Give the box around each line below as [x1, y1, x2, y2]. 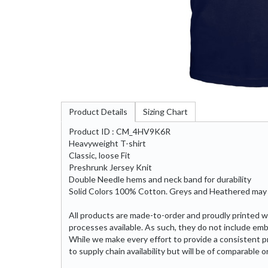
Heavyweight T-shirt [69, 138, 146, 148]
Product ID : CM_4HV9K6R [69, 126, 170, 136]
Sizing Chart [143, 106, 188, 117]
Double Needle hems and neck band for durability [69, 173, 251, 184]
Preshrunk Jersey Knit [69, 162, 152, 172]
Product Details [69, 106, 127, 117]
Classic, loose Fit [69, 150, 130, 160]
